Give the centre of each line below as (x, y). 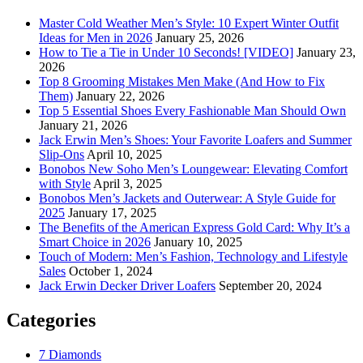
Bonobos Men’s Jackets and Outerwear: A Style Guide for (187, 198)
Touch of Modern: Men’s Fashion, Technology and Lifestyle (193, 256)
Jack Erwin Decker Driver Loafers (127, 285)
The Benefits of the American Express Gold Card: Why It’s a (194, 227)
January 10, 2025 (198, 241)
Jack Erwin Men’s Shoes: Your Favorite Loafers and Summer (195, 139)
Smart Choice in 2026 (95, 241)
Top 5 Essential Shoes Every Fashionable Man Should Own (192, 110)
